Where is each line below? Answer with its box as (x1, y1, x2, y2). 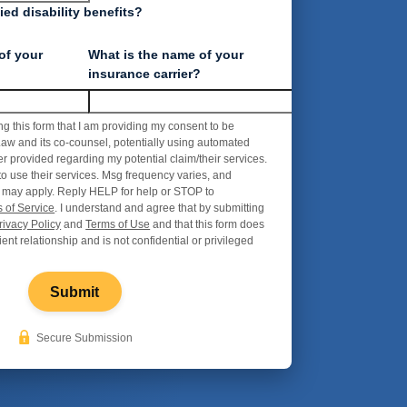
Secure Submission (35, 332, 133, 345)
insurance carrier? (88, 66, 202, 82)
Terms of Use (85, 218, 151, 231)
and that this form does (150, 218, 265, 231)
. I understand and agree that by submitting (55, 202, 265, 214)
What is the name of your (88, 47, 244, 63)
